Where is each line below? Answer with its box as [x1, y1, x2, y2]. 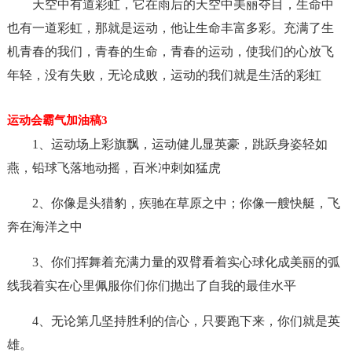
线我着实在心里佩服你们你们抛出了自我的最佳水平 [6, 279, 296, 292]
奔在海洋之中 [6, 220, 82, 233]
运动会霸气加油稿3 [6, 114, 108, 126]
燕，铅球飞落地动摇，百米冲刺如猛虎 [6, 161, 221, 174]
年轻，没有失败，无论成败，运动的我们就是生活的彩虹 [6, 68, 321, 82]
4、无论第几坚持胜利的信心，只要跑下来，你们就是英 [31, 314, 340, 328]
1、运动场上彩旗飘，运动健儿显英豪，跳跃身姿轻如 [31, 137, 328, 151]
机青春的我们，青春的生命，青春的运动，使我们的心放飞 [6, 45, 334, 58]
